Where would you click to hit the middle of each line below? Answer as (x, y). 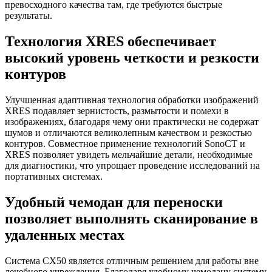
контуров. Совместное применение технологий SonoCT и (125, 143)
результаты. (29, 16)
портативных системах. (54, 176)
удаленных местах (65, 235)
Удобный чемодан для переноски (114, 202)
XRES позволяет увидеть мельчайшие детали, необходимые (129, 154)
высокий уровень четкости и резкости (132, 58)
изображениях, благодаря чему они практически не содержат (132, 121)
